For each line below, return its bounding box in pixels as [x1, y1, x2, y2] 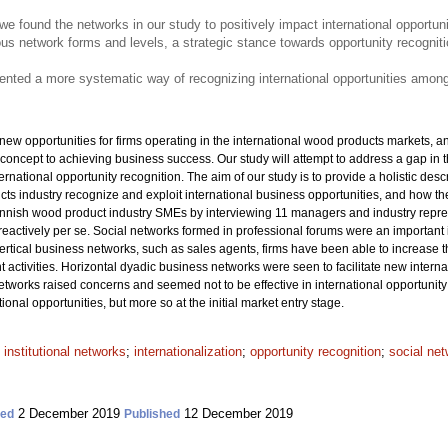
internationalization [134, 344, 242, 359]
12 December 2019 [180, 406, 293, 421]
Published [124, 407, 180, 421]
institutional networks [4, 344, 126, 359]
